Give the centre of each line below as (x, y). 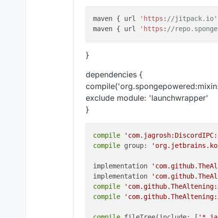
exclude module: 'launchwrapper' (147, 98)
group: (136, 146)
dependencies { (114, 75)
